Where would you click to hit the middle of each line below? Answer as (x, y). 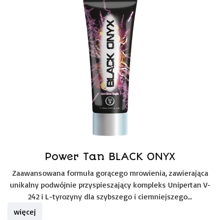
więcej (25, 212)
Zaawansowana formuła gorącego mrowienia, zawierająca (110, 173)
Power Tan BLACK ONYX (110, 156)
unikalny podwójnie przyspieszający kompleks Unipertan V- (110, 185)
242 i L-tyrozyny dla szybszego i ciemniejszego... (110, 196)
